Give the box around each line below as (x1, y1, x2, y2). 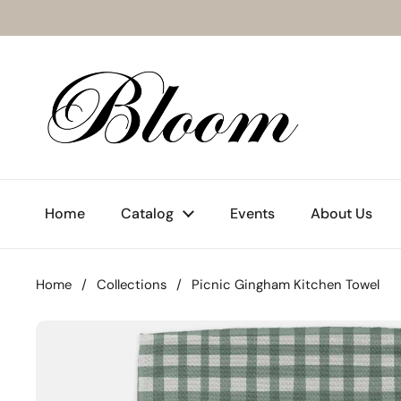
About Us (311, 204, 372, 223)
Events (230, 204, 275, 223)
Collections (97, 276, 166, 294)
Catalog (121, 204, 174, 223)
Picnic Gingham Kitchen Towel (192, 276, 380, 294)
